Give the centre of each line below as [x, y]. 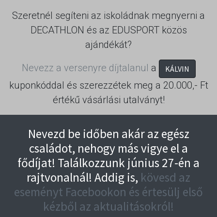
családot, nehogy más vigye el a [108, 148]
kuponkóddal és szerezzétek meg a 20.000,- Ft [108, 85]
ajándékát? [108, 45]
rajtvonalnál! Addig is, [84, 178]
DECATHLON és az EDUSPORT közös [108, 30]
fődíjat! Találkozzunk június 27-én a [108, 163]
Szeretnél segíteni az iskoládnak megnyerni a [108, 16]
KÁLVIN [177, 69]
